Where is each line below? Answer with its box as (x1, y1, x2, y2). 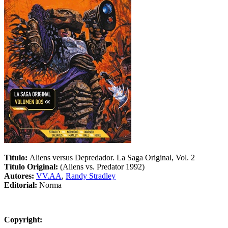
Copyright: (4, 215, 42, 224)
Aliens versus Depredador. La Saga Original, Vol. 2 (30, 153, 195, 162)
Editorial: (4, 180, 39, 189)
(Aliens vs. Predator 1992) (60, 162, 145, 171)
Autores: (4, 171, 36, 180)
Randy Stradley (66, 171, 116, 180)
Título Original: (4, 162, 60, 171)
